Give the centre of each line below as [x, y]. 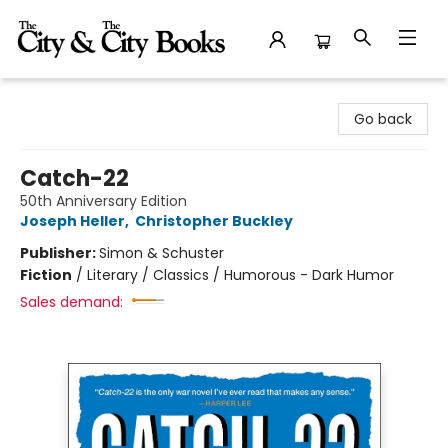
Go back [383, 119]
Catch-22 [74, 178]
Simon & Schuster [161, 253]
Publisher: [59, 253]
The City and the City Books [112, 97]
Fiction [46, 275]
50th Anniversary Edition [103, 201]
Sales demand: [71, 302]
